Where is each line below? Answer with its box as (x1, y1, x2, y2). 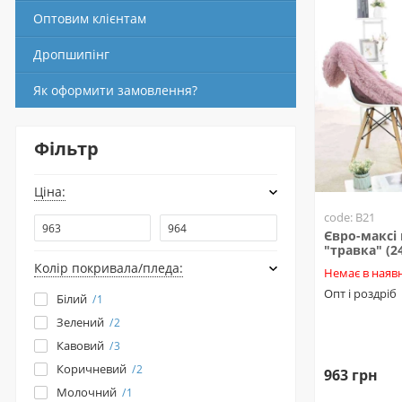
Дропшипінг (33, 46, 109, 63)
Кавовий (57, 337, 104, 354)
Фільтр (34, 136, 99, 161)
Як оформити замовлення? (33, 82, 197, 99)
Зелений (57, 314, 104, 330)
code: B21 (323, 209, 375, 225)
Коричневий (57, 361, 127, 377)
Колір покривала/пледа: (34, 259, 183, 276)
